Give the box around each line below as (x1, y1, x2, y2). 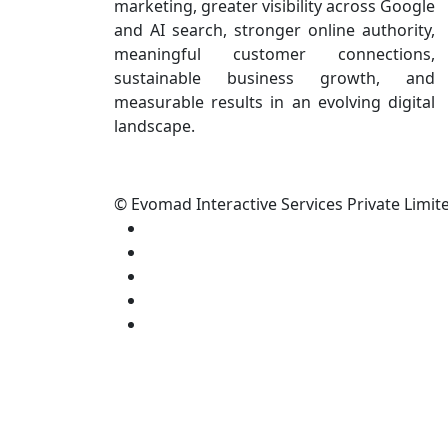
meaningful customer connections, (114, 42, 435, 65)
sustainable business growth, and (114, 66, 435, 89)
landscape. (114, 114, 195, 137)
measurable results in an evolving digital (114, 90, 435, 113)
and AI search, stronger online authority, (114, 18, 435, 41)
